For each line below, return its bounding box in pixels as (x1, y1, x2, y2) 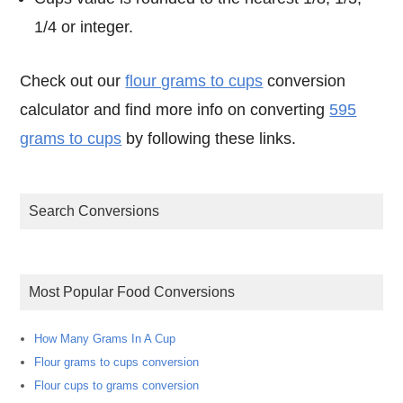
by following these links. (121, 130, 297, 148)
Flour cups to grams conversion (34, 378, 200, 392)
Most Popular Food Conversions (40, 284, 236, 300)
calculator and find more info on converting (20, 101, 330, 120)
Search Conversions (39, 203, 160, 219)
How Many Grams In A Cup (34, 331, 176, 345)
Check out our (31, 72, 126, 91)
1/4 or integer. (34, 17, 134, 36)
